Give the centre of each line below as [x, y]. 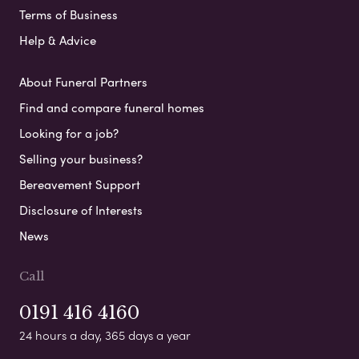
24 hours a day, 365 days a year [105, 335]
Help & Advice [58, 40]
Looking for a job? [69, 133]
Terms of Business [69, 15]
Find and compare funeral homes [112, 108]
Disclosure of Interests [81, 210]
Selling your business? [81, 159]
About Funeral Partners [83, 82]
